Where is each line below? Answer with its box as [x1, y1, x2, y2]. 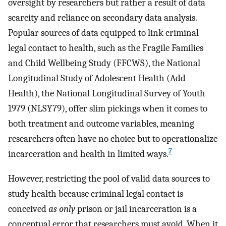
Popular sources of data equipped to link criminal [8, 27, 199, 38]
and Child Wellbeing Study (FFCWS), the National [8, 57, 200, 69]
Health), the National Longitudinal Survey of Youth [8, 87, 205, 99]
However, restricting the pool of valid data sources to [8, 173, 210, 184]
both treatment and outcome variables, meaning [8, 118, 194, 129]
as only [48, 203, 75, 214]
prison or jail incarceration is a [75, 203, 197, 214]
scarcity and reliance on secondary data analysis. [8, 12, 197, 23]
